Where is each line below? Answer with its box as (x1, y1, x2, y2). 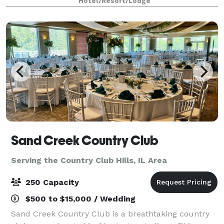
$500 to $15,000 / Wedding (23, 193, 135, 203)
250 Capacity (23, 177, 79, 187)
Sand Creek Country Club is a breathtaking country (11, 208, 209, 218)
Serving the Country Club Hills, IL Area (11, 155, 167, 165)
